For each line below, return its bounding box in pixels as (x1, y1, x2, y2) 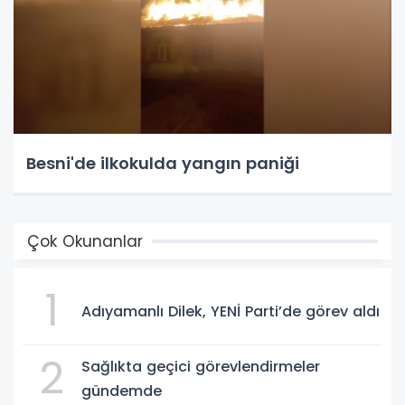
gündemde (81, 381, 162, 402)
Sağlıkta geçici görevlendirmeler (81, 356, 320, 378)
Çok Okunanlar (27, 231, 143, 253)
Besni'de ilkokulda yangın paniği (26, 152, 299, 175)
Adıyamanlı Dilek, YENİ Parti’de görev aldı (81, 300, 380, 322)
